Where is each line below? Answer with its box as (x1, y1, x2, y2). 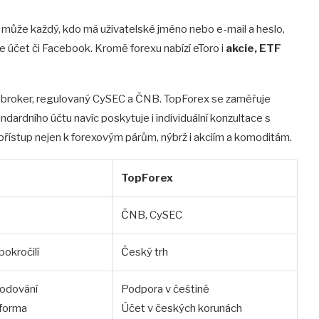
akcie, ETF (226, 42, 281, 56)
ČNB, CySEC (121, 209, 182, 222)
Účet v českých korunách (121, 302, 242, 315)
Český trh (121, 246, 168, 259)
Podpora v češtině (121, 283, 209, 296)
